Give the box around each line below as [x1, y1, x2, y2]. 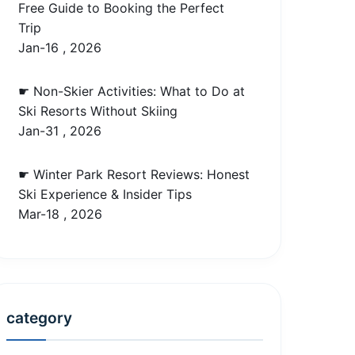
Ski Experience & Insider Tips [18, 186, 193, 202]
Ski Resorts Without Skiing [18, 103, 178, 119]
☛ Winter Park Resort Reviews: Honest [18, 166, 250, 182]
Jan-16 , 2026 [18, 40, 102, 55]
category [6, 308, 73, 327]
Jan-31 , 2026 [18, 123, 102, 139]
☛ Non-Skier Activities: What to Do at [18, 83, 246, 99]
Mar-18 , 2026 [18, 206, 103, 222]
